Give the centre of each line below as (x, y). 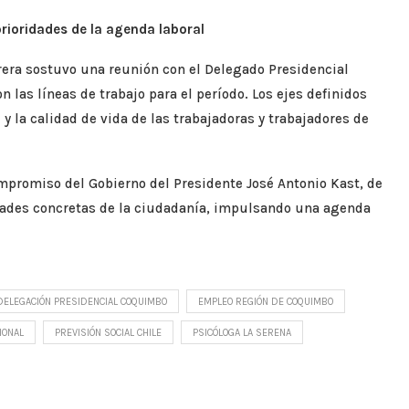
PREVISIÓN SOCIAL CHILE (108, 332)
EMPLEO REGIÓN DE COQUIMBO (266, 301)
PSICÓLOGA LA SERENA (242, 332)
